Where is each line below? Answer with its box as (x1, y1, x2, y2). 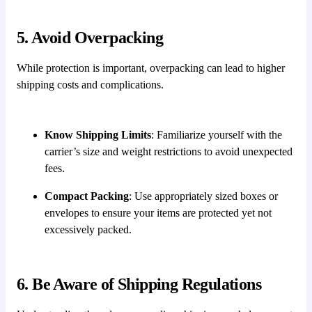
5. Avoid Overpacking (17, 28, 163, 47)
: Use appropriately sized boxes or (129, 189, 278, 202)
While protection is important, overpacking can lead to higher (17, 61, 285, 74)
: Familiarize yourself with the (151, 128, 282, 141)
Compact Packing (45, 189, 129, 202)
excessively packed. (45, 223, 132, 235)
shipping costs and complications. (17, 78, 164, 91)
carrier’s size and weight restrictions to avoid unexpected (45, 145, 292, 157)
